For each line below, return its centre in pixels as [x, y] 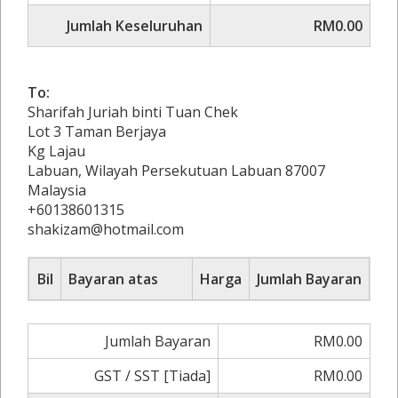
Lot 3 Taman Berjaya [97, 131]
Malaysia [57, 190]
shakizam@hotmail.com [106, 229]
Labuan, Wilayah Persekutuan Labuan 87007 [176, 171]
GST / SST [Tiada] [152, 376]
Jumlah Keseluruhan [135, 26]
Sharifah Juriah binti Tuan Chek [133, 112]
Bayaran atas [113, 279]
